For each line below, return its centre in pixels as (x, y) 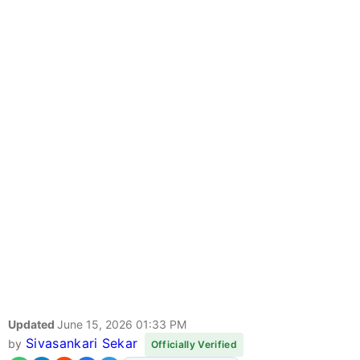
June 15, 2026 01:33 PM (122, 325)
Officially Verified (194, 345)
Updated (33, 325)
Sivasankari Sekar (82, 344)
